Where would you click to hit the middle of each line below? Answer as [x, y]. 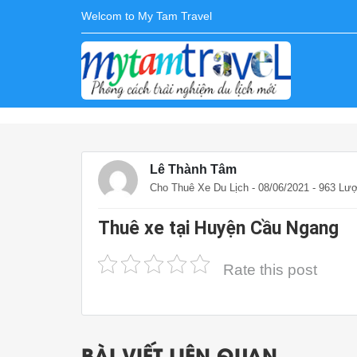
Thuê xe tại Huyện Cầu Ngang [218, 228]
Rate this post [270, 269]
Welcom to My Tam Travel [147, 16]
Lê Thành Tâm [193, 169]
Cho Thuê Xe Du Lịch [199, 188]
